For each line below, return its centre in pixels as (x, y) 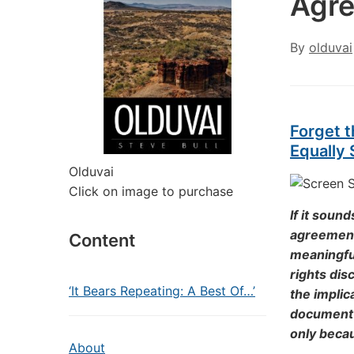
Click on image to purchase (151, 191)
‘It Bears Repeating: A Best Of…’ (162, 291)
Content (102, 240)
